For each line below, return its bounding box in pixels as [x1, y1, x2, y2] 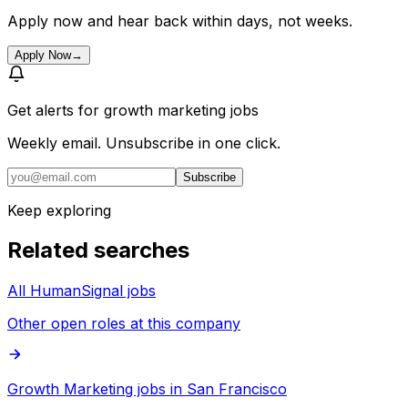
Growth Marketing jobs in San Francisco [7, 380, 287, 399]
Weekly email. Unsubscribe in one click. [7, 133, 280, 152]
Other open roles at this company [7, 314, 240, 333]
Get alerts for [7, 100, 104, 119]
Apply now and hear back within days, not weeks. [7, 11, 352, 30]
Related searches [7, 237, 189, 264]
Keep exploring [7, 200, 111, 219]
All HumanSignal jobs [7, 281, 156, 301]
